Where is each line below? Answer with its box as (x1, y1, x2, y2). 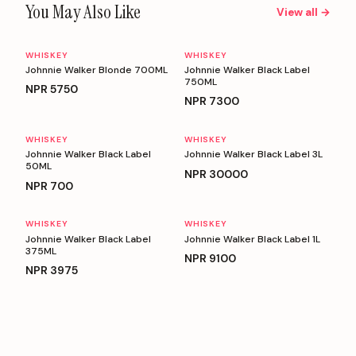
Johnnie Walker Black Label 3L (184, 148, 323, 161)
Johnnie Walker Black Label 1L (184, 232, 320, 246)
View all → (277, 5, 331, 19)
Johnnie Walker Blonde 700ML (25, 63, 168, 76)
